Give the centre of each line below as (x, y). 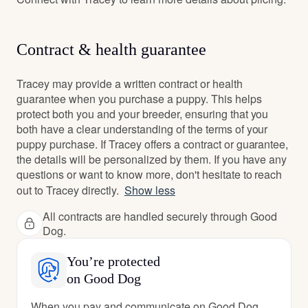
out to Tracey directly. (68, 190)
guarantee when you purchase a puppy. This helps (139, 98)
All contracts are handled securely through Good (160, 216)
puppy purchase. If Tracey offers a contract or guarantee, (153, 144)
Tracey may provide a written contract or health (130, 83)
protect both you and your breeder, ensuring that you (143, 113)
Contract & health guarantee (111, 49)
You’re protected (113, 261)
